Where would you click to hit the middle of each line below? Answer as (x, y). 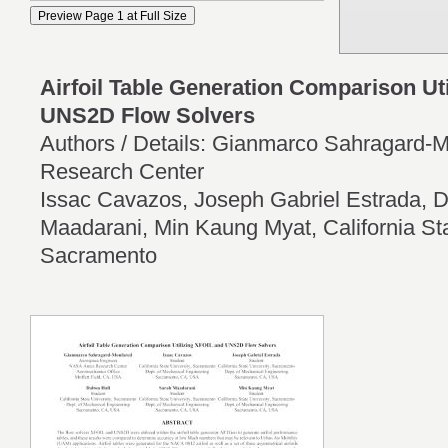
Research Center (122, 172)
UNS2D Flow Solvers (147, 116)
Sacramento (98, 256)
